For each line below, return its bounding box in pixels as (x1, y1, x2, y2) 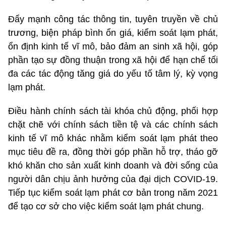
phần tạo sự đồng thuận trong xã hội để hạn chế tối (8, 54, 218, 65)
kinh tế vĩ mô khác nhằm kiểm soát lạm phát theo (8, 133, 218, 143)
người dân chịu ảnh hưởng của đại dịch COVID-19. (8, 174, 218, 184)
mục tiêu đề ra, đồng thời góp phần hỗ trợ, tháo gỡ (8, 146, 218, 157)
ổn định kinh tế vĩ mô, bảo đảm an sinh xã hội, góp (8, 41, 218, 51)
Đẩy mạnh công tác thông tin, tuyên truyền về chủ (8, 14, 218, 24)
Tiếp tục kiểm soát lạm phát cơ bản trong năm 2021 (8, 187, 218, 198)
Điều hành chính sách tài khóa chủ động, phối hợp (8, 105, 218, 116)
